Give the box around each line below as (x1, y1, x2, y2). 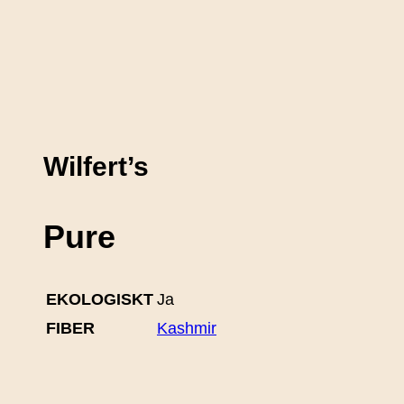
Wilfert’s (43, 151, 149, 181)
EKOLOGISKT (46, 289, 153, 308)
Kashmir (157, 318, 216, 337)
